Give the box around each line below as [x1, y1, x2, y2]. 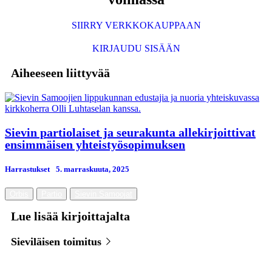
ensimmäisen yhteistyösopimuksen [5, 138, 185, 152]
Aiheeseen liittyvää [11, 66, 110, 80]
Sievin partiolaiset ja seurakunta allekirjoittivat [5, 126, 256, 140]
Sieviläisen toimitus [11, 235, 104, 248]
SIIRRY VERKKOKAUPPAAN [71, 20, 201, 31]
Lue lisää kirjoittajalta [11, 209, 130, 223]
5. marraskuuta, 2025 [56, 164, 129, 174]
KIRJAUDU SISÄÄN [92, 43, 180, 54]
